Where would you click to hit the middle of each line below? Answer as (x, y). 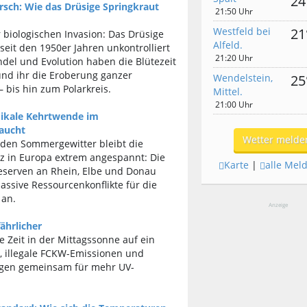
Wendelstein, (243, 78)
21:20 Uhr (234, 58)
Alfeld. (228, 45)
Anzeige (278, 205)
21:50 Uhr (234, 11)
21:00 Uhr (234, 105)
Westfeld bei (242, 31)
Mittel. (228, 91)
